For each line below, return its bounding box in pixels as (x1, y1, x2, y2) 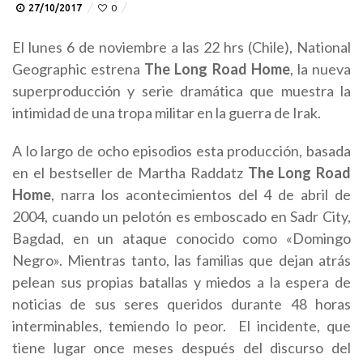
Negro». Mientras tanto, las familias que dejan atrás (12, 251, 351, 269)
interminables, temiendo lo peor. (12, 317, 226, 335)
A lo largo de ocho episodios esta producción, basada (12, 142, 351, 160)
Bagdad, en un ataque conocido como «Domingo (12, 229, 351, 247)
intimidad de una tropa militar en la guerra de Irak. (12, 104, 321, 122)
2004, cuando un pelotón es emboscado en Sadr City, (12, 207, 351, 225)
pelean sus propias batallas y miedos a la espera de (12, 273, 351, 291)
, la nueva (289, 60, 352, 78)
